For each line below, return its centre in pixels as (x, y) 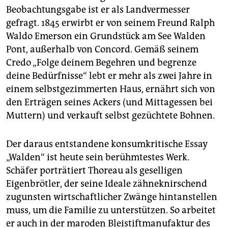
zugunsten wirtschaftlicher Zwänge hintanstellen (112, 197)
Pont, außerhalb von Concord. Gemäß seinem (102, 49)
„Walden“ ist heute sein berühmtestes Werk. (98, 157)
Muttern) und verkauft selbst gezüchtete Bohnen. (110, 115)
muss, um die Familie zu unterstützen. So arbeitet (111, 210)
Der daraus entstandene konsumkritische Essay (107, 144)
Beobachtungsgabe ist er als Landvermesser (98, 9)
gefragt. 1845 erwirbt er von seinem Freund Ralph (110, 23)
